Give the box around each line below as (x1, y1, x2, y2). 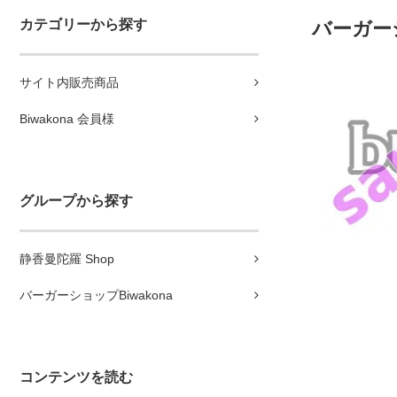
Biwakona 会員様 (19, 112, 114, 126)
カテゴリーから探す (19, 17, 147, 32)
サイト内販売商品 (19, 75, 119, 90)
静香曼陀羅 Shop (19, 252, 114, 266)
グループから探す (19, 193, 133, 208)
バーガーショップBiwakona (19, 288, 173, 302)
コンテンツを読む (19, 370, 133, 385)
